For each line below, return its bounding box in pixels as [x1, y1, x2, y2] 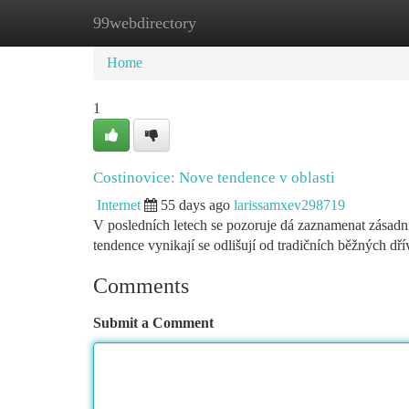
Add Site [314, 15, 365, 30]
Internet [97, 197, 141, 213]
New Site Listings [184, 15, 287, 30]
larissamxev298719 [234, 197, 345, 213]
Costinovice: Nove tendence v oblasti [93, 169, 335, 186]
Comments [93, 274, 189, 298]
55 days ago [161, 197, 230, 213]
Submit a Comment [93, 315, 214, 330]
